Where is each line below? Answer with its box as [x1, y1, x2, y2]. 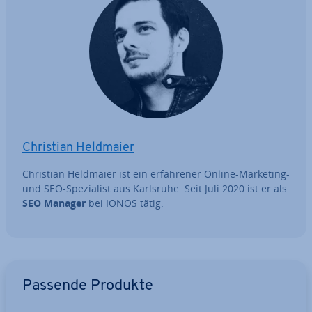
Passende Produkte [22, 279, 153, 294]
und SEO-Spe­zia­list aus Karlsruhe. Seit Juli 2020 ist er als [22, 182, 287, 196]
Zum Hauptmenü [5, 260, 84, 274]
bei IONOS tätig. [86, 196, 164, 210]
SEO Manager [22, 196, 86, 210]
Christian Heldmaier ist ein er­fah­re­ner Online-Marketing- [22, 167, 290, 181]
